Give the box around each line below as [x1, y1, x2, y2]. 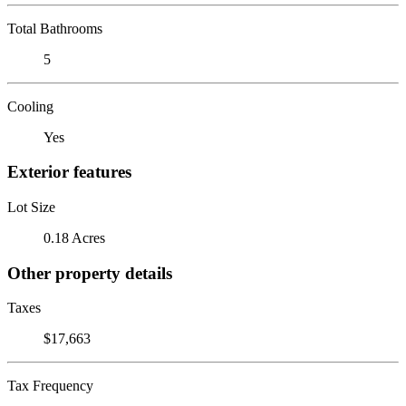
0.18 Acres [43, 229, 105, 246]
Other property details [7, 263, 172, 283]
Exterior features [7, 162, 131, 182]
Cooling [7, 98, 53, 114]
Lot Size [7, 198, 55, 215]
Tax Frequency [7, 378, 93, 394]
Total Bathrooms [7, 20, 102, 36]
